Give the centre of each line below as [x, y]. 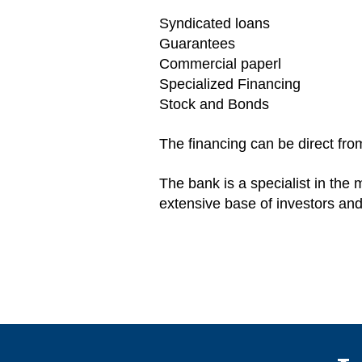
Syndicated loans [215, 23]
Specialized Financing [230, 84]
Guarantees [197, 44]
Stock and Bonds [214, 104]
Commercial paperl [220, 64]
